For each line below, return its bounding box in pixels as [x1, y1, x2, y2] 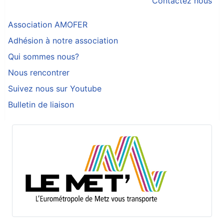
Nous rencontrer [8, 67, 69, 77]
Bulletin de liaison [8, 99, 74, 109]
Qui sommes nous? [8, 51, 79, 61]
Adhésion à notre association [8, 35, 118, 45]
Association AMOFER [8, 19, 87, 29]
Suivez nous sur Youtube [8, 83, 101, 93]
